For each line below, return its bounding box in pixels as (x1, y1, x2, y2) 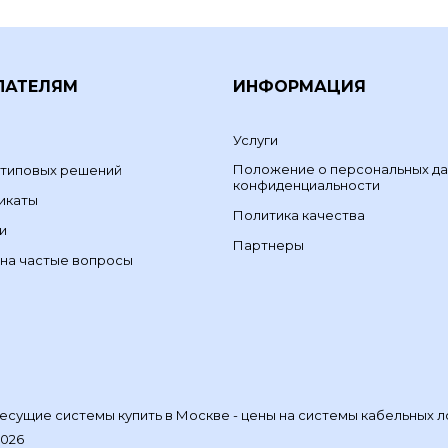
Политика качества (233, 207, 366, 224)
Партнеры (233, 237, 305, 254)
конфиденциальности (233, 177, 381, 194)
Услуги (233, 132, 279, 149)
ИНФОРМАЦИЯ (233, 77, 367, 97)
